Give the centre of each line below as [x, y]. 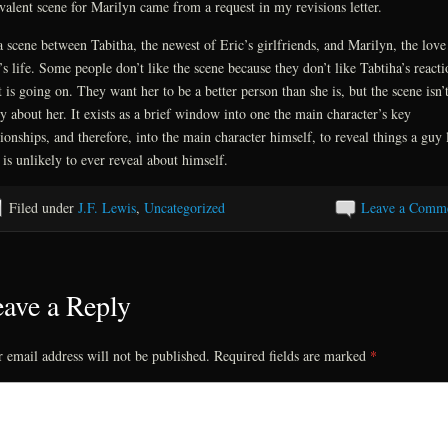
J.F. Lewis [106, 207]
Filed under [43, 207]
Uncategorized [184, 207]
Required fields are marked [289, 356]
